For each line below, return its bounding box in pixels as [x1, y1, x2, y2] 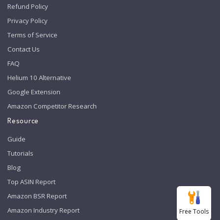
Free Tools [179, 207, 209, 216]
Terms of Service [7, 30, 57, 39]
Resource [7, 115, 39, 125]
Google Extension [7, 87, 60, 96]
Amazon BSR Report [7, 191, 67, 200]
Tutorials [7, 148, 33, 158]
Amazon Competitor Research [7, 101, 97, 110]
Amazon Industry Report [7, 205, 80, 215]
